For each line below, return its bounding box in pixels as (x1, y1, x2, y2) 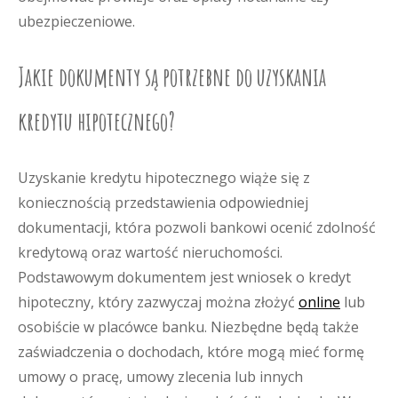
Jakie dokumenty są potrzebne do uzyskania (18, 61, 326, 92)
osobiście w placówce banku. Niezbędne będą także (18, 317, 359, 337)
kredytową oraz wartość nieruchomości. (18, 243, 283, 262)
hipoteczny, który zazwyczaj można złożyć (18, 292, 298, 312)
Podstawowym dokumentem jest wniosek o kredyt (18, 267, 351, 287)
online (298, 292, 340, 312)
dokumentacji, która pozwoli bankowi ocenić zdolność (18, 218, 376, 237)
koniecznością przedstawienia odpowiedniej (18, 193, 308, 212)
